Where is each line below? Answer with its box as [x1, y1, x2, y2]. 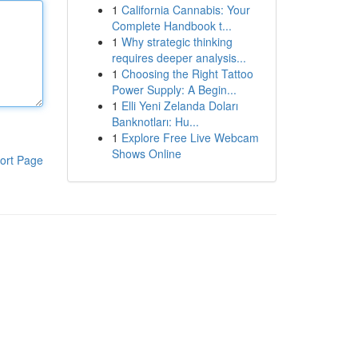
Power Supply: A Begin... [111, 82, 237, 97]
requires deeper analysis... [111, 50, 246, 66]
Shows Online [111, 145, 181, 161]
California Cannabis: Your [121, 2, 250, 18]
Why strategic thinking [121, 34, 233, 50]
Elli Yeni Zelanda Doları [121, 97, 238, 113]
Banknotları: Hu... [111, 113, 199, 129]
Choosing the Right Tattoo [121, 66, 253, 82]
